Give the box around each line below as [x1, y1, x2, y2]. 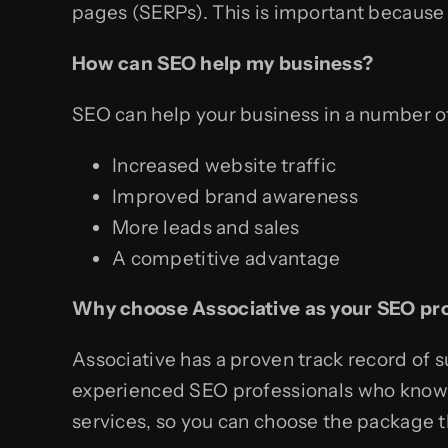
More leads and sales [112, 216, 300, 239]
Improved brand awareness [112, 185, 358, 208]
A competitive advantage [112, 247, 341, 270]
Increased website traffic [112, 154, 337, 177]
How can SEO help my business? [72, 52, 374, 75]
